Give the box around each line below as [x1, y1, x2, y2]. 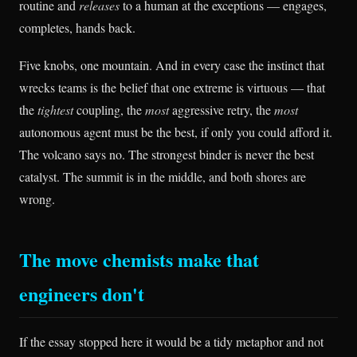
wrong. [19, 190, 55, 207]
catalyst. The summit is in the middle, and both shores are [19, 167, 306, 185]
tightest [37, 100, 73, 118]
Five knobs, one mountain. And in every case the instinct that [19, 56, 324, 73]
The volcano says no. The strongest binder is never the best [19, 145, 314, 163]
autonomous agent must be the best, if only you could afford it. [19, 123, 332, 140]
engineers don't [19, 279, 144, 308]
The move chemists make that [19, 245, 259, 273]
